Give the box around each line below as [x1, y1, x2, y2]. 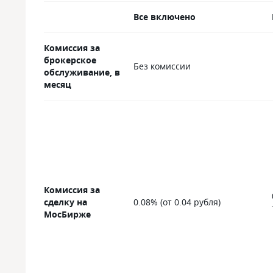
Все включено [133, 11, 196, 23]
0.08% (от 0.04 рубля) [133, 196, 221, 208]
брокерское [44, 54, 96, 66]
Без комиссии [133, 60, 191, 72]
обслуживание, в [44, 66, 120, 78]
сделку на [44, 196, 87, 208]
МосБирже [44, 208, 91, 220]
